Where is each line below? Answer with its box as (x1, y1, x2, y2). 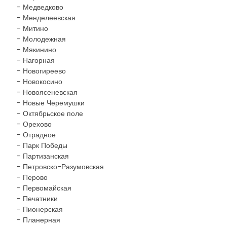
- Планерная (17, 215, 60, 225)
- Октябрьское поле (17, 108, 83, 119)
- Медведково (17, 2, 63, 12)
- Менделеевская (17, 13, 75, 23)
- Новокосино (17, 77, 62, 87)
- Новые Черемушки (17, 98, 85, 108)
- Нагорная (17, 55, 55, 65)
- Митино (17, 23, 48, 33)
